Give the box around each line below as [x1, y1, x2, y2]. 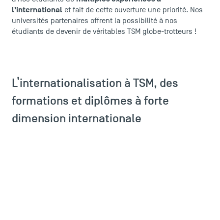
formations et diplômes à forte [12, 93, 169, 108]
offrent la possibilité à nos [88, 16, 177, 25]
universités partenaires [12, 16, 88, 25]
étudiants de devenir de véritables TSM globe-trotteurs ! [12, 27, 196, 36]
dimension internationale [12, 111, 141, 125]
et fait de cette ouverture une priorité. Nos [62, 5, 203, 14]
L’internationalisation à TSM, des [12, 76, 178, 90]
